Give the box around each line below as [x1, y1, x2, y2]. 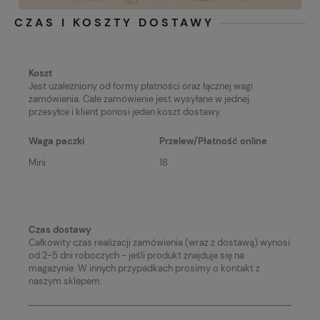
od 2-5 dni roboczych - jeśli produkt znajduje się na [29, 249, 244, 261]
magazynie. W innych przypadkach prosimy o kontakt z [29, 261, 260, 274]
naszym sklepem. [29, 274, 104, 287]
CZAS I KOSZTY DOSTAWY [14, 14, 214, 30]
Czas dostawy [29, 223, 91, 236]
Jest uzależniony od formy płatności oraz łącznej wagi [29, 79, 253, 92]
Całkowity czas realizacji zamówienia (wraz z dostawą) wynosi [29, 236, 290, 249]
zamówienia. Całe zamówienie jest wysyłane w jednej [29, 92, 249, 105]
